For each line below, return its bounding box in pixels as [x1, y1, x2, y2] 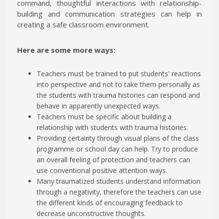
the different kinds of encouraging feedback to [37, 197, 183, 207]
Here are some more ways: [17, 44, 115, 55]
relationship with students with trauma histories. [37, 122, 188, 132]
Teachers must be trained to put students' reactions [37, 68, 201, 78]
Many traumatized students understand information [37, 176, 200, 186]
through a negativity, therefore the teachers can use [37, 187, 201, 197]
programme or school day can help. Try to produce [37, 144, 198, 153]
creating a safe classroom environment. [17, 19, 150, 29]
